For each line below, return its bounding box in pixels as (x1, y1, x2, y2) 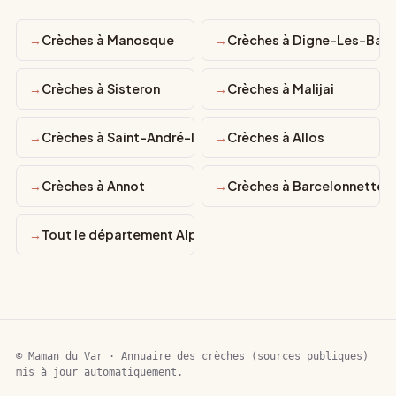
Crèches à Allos (227, 129, 324, 145)
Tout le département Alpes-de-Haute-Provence (42, 226, 348, 242)
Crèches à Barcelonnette (227, 178, 385, 194)
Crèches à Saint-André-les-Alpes (42, 129, 253, 145)
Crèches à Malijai (227, 80, 334, 96)
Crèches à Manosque (42, 32, 174, 48)
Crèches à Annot (42, 178, 145, 194)
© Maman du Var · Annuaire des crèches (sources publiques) (16, 350, 369, 362)
